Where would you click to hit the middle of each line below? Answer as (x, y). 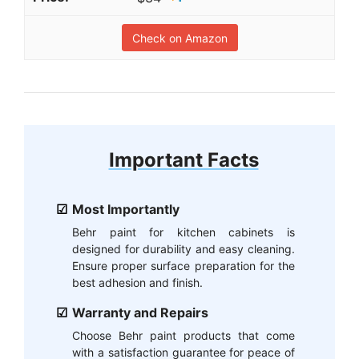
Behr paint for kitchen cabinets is (184, 232)
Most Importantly (126, 210)
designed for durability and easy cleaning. (184, 249)
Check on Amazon (179, 38)
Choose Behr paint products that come (184, 336)
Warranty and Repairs (140, 313)
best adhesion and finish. (137, 283)
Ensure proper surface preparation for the (184, 266)
